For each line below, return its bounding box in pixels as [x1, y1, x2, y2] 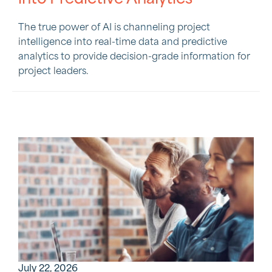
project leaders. [18, 66, 89, 76]
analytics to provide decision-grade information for [18, 52, 250, 62]
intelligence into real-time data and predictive [18, 37, 227, 47]
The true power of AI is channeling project [18, 22, 210, 33]
